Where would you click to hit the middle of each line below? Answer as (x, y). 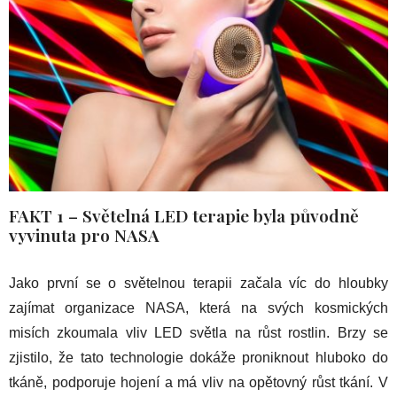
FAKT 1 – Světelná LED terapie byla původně (184, 215)
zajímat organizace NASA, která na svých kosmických (198, 307)
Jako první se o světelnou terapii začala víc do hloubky (198, 283)
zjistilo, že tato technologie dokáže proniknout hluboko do (198, 357)
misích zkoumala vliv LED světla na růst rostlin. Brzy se (198, 332)
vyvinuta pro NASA (84, 234)
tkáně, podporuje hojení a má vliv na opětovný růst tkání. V (198, 382)
